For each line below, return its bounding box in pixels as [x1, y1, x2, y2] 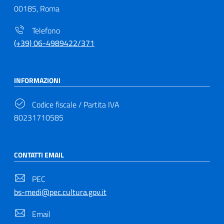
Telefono [30, 24, 60, 36]
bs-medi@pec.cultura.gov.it [14, 185, 106, 198]
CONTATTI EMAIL [14, 149, 64, 160]
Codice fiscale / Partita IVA [30, 98, 119, 111]
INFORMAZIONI [14, 75, 60, 86]
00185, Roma [14, 2, 59, 14]
